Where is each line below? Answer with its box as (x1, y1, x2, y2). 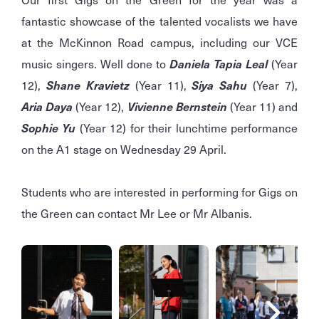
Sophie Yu (21, 119, 76, 137)
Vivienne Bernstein (127, 98, 227, 115)
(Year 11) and (226, 98, 298, 115)
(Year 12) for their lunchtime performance (75, 119, 298, 137)
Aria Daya (21, 98, 73, 115)
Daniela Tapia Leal (169, 55, 268, 73)
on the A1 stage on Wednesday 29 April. (21, 140, 229, 158)
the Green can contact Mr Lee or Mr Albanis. (21, 204, 255, 222)
